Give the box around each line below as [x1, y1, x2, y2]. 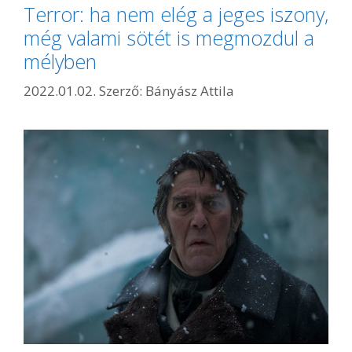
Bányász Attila [145, 82, 234, 101]
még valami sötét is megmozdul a [24, 24, 314, 51]
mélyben [24, 47, 97, 75]
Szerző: [99, 82, 145, 101]
